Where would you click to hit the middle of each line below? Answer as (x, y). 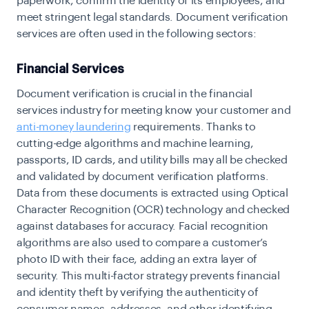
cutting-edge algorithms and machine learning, (135, 144)
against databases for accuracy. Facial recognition (142, 227)
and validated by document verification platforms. (143, 177)
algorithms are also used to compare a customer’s (142, 243)
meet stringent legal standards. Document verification (153, 18)
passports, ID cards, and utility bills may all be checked (152, 160)
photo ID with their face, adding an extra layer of (137, 260)
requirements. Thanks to (193, 127)
